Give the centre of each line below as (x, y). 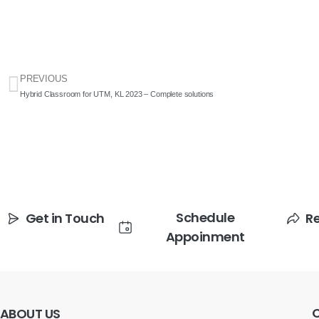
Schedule (205, 217)
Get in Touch (65, 219)
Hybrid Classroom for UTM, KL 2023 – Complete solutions (117, 94)
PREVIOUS (43, 78)
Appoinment (205, 236)
